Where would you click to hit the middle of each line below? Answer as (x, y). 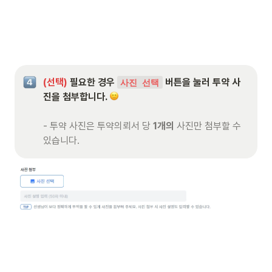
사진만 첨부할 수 (208, 126)
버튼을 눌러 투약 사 (201, 82)
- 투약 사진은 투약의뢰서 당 (98, 126)
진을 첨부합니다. (76, 97)
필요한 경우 (93, 82)
